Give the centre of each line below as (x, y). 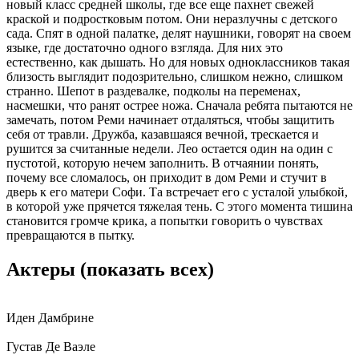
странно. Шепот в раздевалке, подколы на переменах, (153, 91)
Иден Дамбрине (50, 318)
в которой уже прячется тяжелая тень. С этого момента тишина (179, 207)
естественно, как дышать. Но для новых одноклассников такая (178, 63)
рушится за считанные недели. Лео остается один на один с (169, 149)
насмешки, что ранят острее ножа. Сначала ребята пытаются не (179, 106)
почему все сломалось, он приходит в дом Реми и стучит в (167, 178)
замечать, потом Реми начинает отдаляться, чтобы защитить (170, 120)
